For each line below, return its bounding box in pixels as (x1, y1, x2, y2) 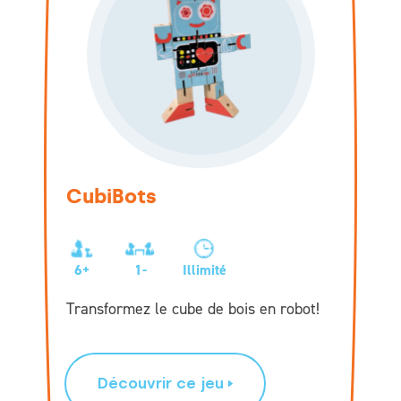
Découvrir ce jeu (98, 374, 224, 392)
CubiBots (66, 183, 157, 209)
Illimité (183, 260, 226, 279)
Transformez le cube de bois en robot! (66, 297, 320, 320)
